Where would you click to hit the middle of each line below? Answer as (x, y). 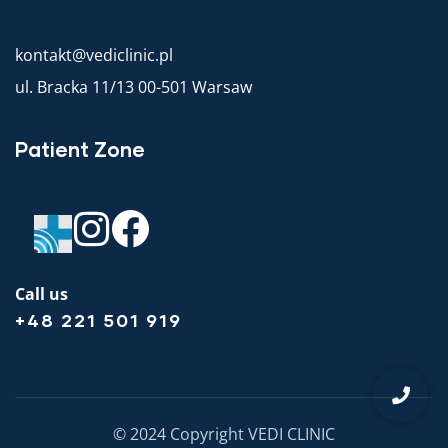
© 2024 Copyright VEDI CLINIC (224, 433)
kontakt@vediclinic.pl (94, 54)
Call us (41, 293)
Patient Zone (80, 148)
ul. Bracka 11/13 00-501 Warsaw (133, 86)
